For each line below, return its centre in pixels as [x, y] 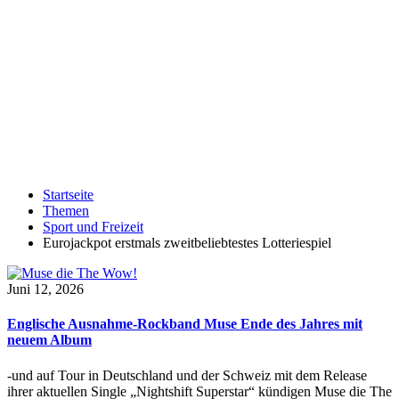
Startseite [68, 195]
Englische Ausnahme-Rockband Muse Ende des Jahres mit [185, 324]
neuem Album [49, 340]
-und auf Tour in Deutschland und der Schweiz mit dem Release [187, 375]
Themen [66, 211]
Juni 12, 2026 [45, 289]
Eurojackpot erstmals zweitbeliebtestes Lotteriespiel [187, 243]
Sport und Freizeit [93, 227]
